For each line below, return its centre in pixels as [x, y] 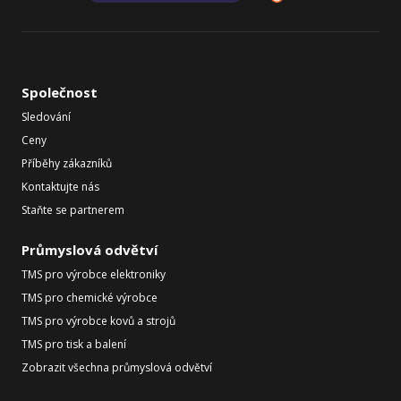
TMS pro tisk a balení [74, 344]
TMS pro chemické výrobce [90, 298]
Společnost [60, 92]
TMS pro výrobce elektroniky [94, 274]
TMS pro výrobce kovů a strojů [98, 321]
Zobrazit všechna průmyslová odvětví [117, 367]
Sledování [46, 117]
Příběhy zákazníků [67, 163]
